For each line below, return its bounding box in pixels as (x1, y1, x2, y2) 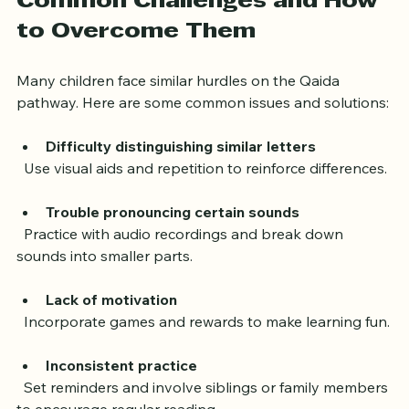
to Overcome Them (16, 40, 256, 61)
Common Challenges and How (16, 10, 384, 31)
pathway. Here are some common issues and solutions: (16, 111, 389, 131)
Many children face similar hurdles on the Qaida (16, 89, 343, 109)
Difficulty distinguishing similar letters (46, 155, 316, 174)
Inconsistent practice (46, 374, 197, 393)
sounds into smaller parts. (16, 265, 193, 284)
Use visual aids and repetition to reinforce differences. (24, 177, 387, 196)
